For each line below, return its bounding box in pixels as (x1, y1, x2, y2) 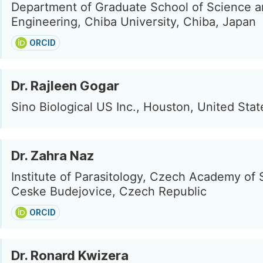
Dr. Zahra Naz (11, 148, 94, 163)
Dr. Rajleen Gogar (11, 78, 119, 93)
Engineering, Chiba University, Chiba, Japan (11, 15, 256, 29)
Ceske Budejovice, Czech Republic (11, 184, 207, 198)
